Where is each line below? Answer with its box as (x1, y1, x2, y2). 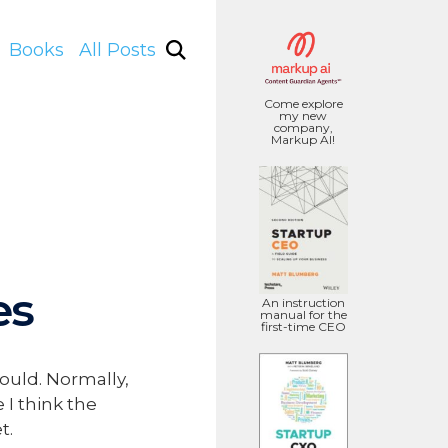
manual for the (259, 307, 347, 323)
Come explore (263, 95, 343, 111)
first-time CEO (260, 319, 346, 335)
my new (279, 107, 328, 123)
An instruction (261, 295, 345, 311)
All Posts (79, 39, 156, 61)
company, (273, 119, 333, 135)
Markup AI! (271, 131, 336, 147)
